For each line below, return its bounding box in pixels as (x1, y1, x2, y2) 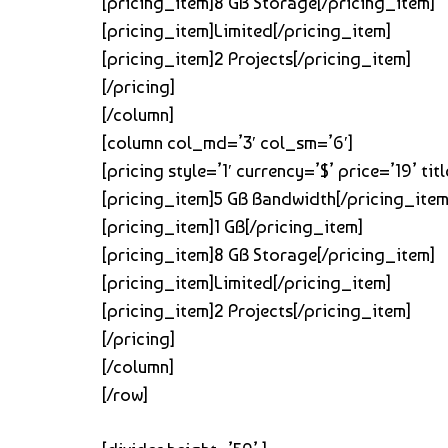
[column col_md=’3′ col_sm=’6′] (102, 131, 353, 153)
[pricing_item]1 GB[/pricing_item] (102, 215, 363, 237)
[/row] (102, 383, 148, 405)
